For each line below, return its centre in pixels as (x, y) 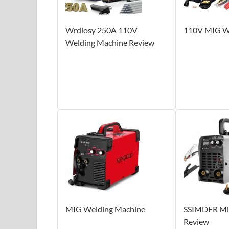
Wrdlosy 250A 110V (101, 30)
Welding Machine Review (110, 43)
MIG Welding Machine (105, 209)
